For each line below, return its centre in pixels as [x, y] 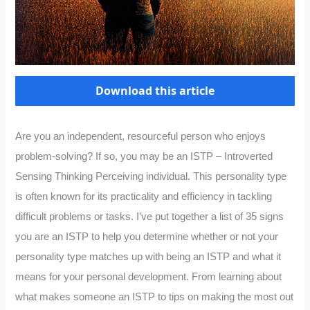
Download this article [155, 91]
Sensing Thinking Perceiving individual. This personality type [151, 176]
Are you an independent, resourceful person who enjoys [141, 136]
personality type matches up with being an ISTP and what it [148, 256]
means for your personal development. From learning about [149, 276]
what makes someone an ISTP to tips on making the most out [155, 297]
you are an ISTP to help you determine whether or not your [147, 236]
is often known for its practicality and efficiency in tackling [144, 196]
